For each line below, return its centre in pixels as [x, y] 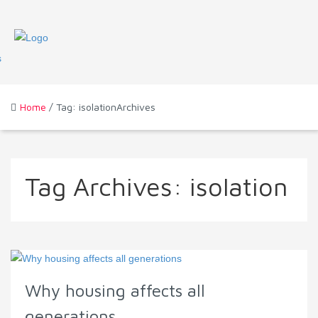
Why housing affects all [115, 291]
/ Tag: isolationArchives [101, 107]
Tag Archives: [107, 187]
